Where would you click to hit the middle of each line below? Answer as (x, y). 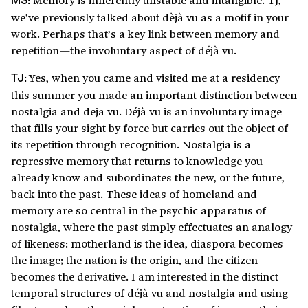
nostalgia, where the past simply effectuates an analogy (152, 227)
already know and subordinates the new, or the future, (148, 177)
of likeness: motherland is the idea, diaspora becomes (147, 243)
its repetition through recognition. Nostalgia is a (131, 144)
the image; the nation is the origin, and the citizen (134, 260)
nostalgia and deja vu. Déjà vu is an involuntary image (146, 111)
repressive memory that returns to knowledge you (137, 161)
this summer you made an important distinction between (154, 95)
